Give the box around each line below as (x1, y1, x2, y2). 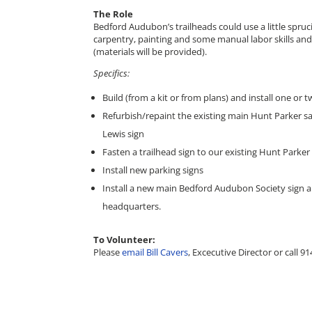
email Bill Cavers (122, 245, 189, 258)
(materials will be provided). (93, 45, 208, 58)
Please (93, 245, 123, 258)
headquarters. (102, 199, 162, 212)
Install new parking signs (102, 163, 204, 176)
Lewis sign (102, 127, 145, 140)
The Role (93, 7, 134, 20)
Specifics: (93, 66, 130, 79)
